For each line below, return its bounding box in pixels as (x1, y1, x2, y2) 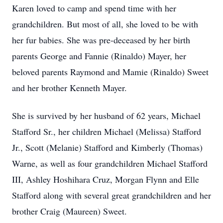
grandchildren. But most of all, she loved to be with (12, 18, 198, 30)
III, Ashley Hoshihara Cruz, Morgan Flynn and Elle (12, 173, 199, 185)
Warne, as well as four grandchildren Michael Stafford (12, 157, 208, 169)
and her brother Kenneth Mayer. (12, 82, 127, 94)
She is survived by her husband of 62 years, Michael (12, 110, 201, 121)
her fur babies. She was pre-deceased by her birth (12, 34, 190, 46)
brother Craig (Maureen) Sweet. (12, 205, 127, 217)
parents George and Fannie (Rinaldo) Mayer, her (12, 50, 186, 62)
